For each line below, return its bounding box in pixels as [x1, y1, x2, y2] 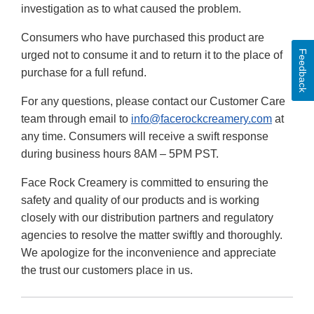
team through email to [21, 113, 131, 125]
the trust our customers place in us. [21, 264, 193, 277]
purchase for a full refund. [21, 67, 146, 79]
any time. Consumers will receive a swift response [21, 130, 268, 143]
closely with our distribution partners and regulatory [21, 212, 273, 224]
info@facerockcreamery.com [131, 113, 272, 125]
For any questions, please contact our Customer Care [21, 95, 285, 108]
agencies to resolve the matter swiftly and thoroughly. [21, 229, 282, 242]
